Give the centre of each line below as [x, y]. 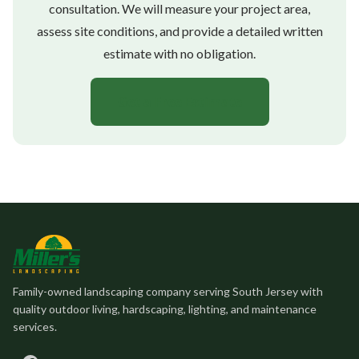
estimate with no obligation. [179, 53]
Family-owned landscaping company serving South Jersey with [168, 291]
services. [35, 326]
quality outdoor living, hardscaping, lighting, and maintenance [165, 309]
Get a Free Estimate [179, 101]
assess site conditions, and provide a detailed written [179, 30]
